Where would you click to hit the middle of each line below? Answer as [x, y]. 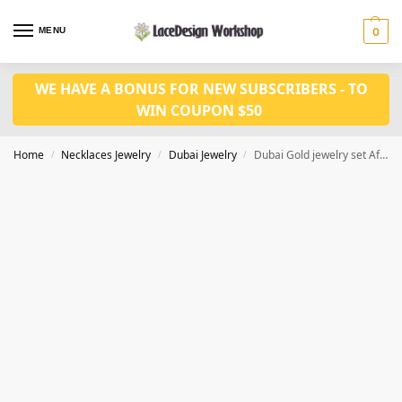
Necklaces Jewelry [106, 155]
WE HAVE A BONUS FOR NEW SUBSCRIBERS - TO [201, 89]
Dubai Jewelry [202, 155]
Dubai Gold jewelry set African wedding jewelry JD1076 [317, 155]
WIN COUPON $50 [201, 110]
